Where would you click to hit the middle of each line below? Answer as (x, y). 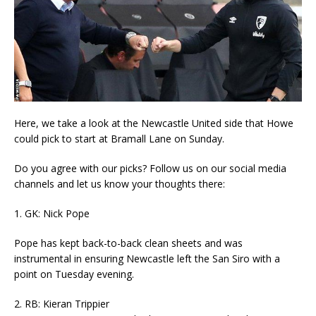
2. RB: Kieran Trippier (62, 303)
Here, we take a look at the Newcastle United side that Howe (154, 123)
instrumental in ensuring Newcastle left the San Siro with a (147, 258)
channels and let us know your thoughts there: (120, 183)
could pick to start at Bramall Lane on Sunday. (119, 138)
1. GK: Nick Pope (52, 213)
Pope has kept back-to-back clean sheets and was (128, 243)
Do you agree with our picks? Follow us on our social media (150, 168)
